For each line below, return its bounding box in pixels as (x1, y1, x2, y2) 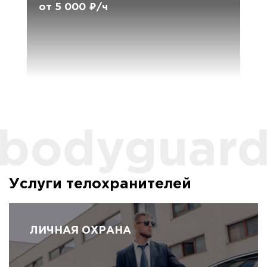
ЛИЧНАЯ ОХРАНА (30, 226, 131, 236)
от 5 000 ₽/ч (39, 3, 108, 13)
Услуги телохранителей (9, 178, 191, 191)
